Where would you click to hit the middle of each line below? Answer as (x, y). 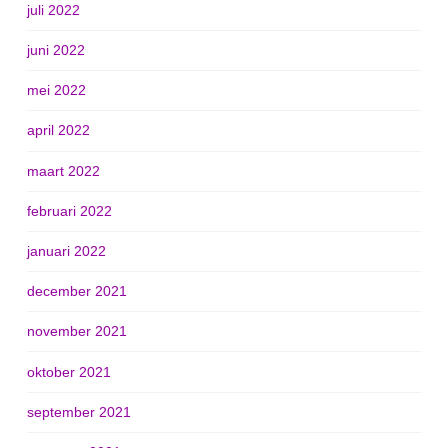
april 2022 (58, 130)
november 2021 (76, 331)
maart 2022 (63, 170)
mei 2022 (56, 90)
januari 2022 (66, 250)
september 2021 (78, 411)
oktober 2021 (68, 371)
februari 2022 (69, 210)
